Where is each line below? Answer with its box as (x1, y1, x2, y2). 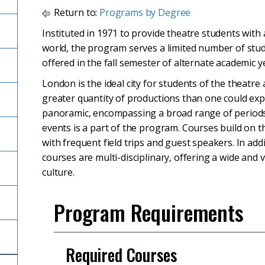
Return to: (51, 6, 100, 19)
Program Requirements (54, 196, 244, 228)
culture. (42, 166, 75, 179)
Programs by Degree (99, 6, 191, 19)
